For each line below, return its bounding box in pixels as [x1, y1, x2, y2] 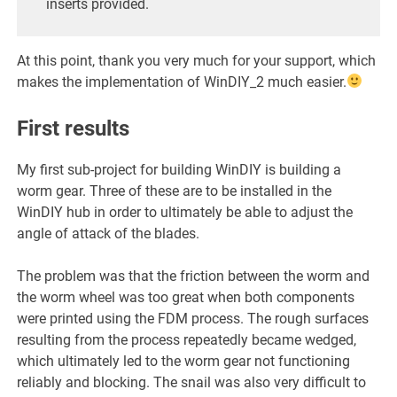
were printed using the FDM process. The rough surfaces [17, 309, 370, 327]
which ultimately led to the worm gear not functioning [17, 352, 351, 370]
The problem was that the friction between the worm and [17, 267, 370, 284]
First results [17, 115, 130, 141]
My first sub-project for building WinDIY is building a [17, 160, 342, 178]
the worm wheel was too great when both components [17, 288, 355, 306]
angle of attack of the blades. [17, 224, 200, 242]
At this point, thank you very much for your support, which [17, 51, 377, 69]
